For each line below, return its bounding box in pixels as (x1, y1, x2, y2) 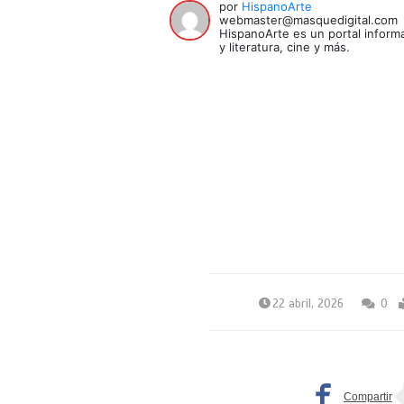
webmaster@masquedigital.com (219, 12, 399, 27)
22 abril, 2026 (271, 296, 344, 311)
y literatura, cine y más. (219, 39, 351, 54)
